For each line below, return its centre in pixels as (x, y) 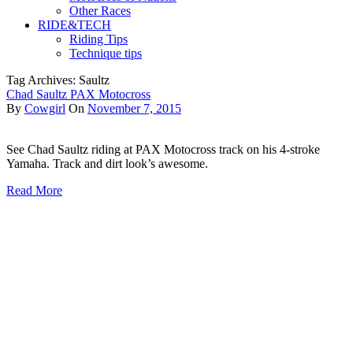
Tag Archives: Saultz (58, 80)
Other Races (100, 11)
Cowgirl (45, 108)
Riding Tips (98, 39)
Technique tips (106, 53)
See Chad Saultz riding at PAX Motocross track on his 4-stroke (163, 149)
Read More (34, 190)
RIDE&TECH (74, 25)
